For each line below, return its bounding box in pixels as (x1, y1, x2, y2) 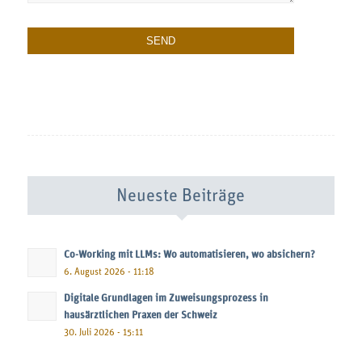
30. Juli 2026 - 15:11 (63, 327, 143, 337)
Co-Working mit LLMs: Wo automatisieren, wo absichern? (63, 249, 315, 260)
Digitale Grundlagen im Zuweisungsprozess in (63, 293, 268, 304)
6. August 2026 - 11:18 (63, 267, 154, 276)
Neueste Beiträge (116, 187, 246, 205)
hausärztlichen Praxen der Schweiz (63, 309, 217, 321)
